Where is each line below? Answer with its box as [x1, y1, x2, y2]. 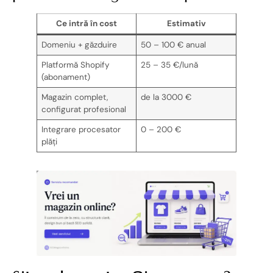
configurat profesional [41, 104, 126, 115]
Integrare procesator [41, 124, 121, 135]
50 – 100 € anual [140, 39, 206, 50]
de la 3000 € [140, 91, 191, 102]
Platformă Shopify [41, 59, 110, 70]
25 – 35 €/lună [140, 59, 198, 70]
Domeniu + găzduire [41, 39, 117, 50]
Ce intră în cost [56, 18, 117, 29]
